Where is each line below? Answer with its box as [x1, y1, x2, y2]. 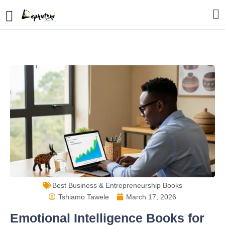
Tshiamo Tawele [58, 192, 109, 201]
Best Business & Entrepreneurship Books [52, 181, 182, 189]
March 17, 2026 [126, 192, 176, 201]
